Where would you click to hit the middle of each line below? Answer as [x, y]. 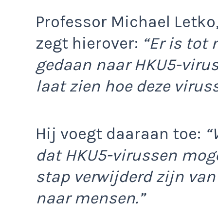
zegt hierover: [89, 43]
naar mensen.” [90, 198]
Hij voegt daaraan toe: [120, 134]
